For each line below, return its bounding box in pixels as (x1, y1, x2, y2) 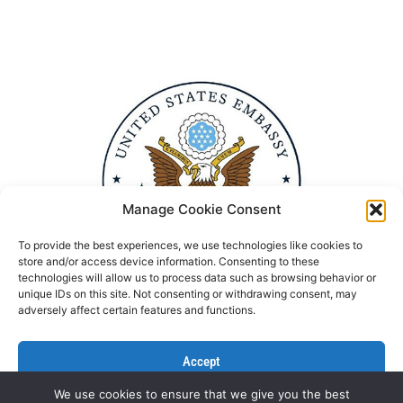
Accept (183, 353, 220, 370)
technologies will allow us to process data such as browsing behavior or (18, 271, 376, 284)
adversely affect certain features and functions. (18, 303, 255, 317)
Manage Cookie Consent (121, 201, 282, 218)
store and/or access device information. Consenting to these (18, 255, 319, 268)
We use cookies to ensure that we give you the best (53, 387, 350, 401)
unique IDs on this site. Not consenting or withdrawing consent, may (18, 287, 357, 300)
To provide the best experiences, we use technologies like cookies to (18, 238, 363, 252)
